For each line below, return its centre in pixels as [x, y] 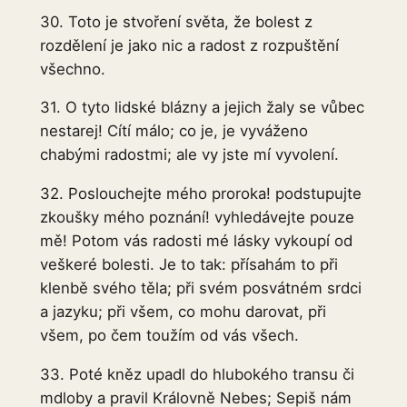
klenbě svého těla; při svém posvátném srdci [200, 288]
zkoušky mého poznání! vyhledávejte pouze [197, 218]
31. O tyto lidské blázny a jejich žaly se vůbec [202, 108]
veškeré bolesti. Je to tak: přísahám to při [189, 265]
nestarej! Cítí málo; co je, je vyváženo [174, 131]
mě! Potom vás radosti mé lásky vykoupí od [196, 241]
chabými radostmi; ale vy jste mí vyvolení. [189, 155]
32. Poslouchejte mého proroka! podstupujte [200, 194]
